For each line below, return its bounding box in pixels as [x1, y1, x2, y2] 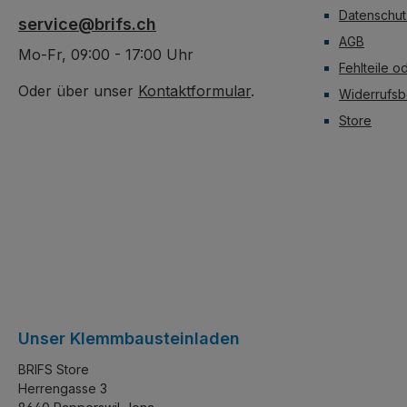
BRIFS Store [18, 362, 89, 377]
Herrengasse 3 [18, 381, 107, 396]
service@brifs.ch [18, 15, 156, 34]
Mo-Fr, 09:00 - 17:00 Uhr [18, 45, 194, 64]
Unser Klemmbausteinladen [18, 329, 240, 348]
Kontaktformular [138, 82, 251, 100]
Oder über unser [18, 82, 138, 100]
